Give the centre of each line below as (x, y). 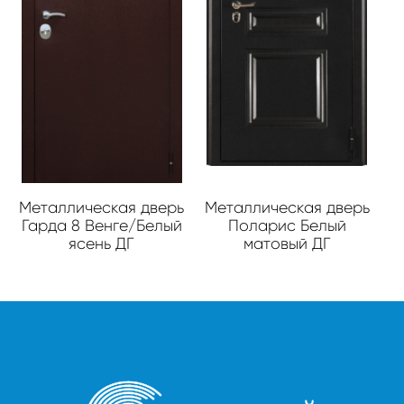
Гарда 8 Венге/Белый (101, 225)
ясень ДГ (102, 243)
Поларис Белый (287, 225)
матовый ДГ (287, 243)
